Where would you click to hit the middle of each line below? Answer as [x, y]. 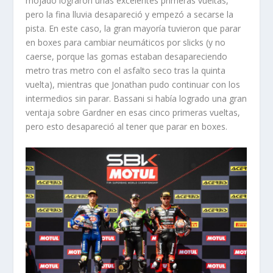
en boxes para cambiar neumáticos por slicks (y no [126, 43]
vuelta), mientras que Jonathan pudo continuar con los [133, 85]
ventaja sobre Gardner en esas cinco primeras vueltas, [133, 113]
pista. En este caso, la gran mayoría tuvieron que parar [133, 29]
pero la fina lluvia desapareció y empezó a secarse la [130, 15]
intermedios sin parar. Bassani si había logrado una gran [136, 99]
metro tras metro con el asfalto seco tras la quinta [126, 71]
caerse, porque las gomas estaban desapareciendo [127, 57]
